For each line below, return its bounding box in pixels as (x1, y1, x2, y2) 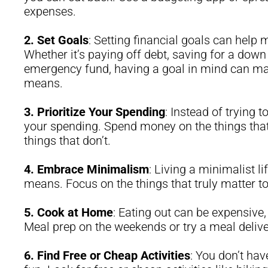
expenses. (24, 4, 76, 19)
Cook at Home (37, 205, 113, 220)
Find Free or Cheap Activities (37, 248, 190, 263)
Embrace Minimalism (37, 162, 149, 176)
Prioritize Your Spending (37, 104, 165, 119)
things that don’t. (24, 133, 111, 148)
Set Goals (37, 32, 89, 47)
